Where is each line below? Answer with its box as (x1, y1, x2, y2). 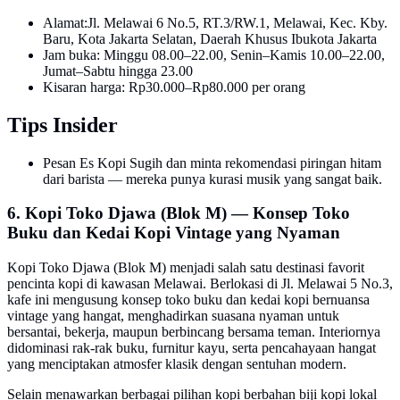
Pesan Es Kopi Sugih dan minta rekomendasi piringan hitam (43, 154, 381, 171)
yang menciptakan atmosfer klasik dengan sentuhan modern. (7, 356, 346, 372)
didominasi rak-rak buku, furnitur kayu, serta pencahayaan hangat (7, 340, 376, 356)
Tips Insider (7, 112, 118, 137)
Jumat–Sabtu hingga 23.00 (43, 62, 193, 79)
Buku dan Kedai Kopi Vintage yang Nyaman (7, 223, 340, 243)
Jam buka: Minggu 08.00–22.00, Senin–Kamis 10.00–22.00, (43, 46, 385, 62)
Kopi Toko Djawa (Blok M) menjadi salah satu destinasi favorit (7, 260, 364, 276)
